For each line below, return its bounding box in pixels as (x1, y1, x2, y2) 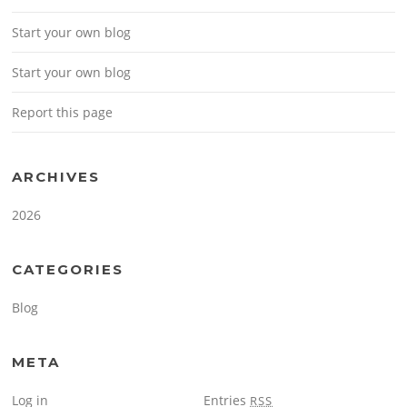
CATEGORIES (12, 261, 124, 279)
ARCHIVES (12, 168, 101, 186)
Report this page (12, 104, 114, 122)
